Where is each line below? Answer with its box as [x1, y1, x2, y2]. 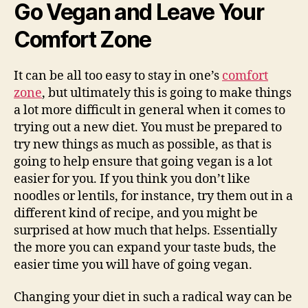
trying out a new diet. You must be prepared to [14, 119, 282, 135]
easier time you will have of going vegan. [14, 256, 252, 273]
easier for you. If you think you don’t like [14, 170, 250, 187]
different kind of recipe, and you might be [14, 205, 258, 221]
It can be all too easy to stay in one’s [14, 67, 222, 84]
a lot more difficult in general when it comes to [14, 102, 285, 118]
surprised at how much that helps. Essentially [14, 222, 277, 239]
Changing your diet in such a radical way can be [14, 289, 292, 305]
